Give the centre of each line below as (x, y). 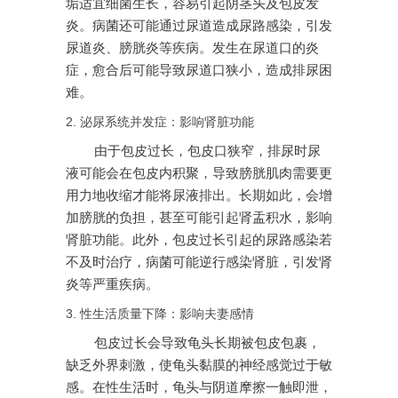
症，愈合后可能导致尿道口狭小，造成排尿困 (199, 71)
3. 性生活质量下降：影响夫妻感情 (160, 314)
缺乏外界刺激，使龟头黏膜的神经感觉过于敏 (199, 366)
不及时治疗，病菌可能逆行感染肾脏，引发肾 (199, 263)
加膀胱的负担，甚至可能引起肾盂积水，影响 (199, 218)
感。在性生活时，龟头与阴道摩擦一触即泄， (199, 388)
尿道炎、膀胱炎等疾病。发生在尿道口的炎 (192, 48)
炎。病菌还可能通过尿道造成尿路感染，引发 (199, 26)
